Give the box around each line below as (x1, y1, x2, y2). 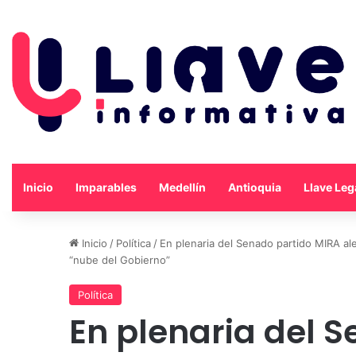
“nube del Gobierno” (69, 253, 170, 266)
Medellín (159, 180, 206, 194)
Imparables (75, 180, 137, 194)
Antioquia (228, 180, 281, 194)
